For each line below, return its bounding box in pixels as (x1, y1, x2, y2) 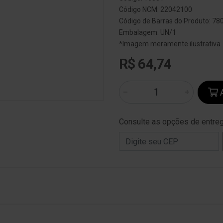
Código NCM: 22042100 (119, 5, 192, 13)
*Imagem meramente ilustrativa (119, 40, 221, 48)
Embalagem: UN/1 (119, 28, 176, 36)
